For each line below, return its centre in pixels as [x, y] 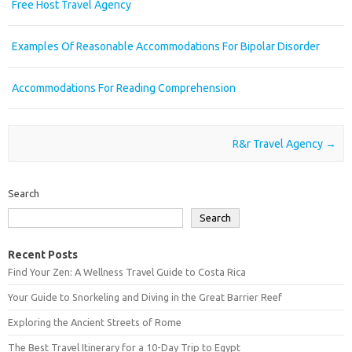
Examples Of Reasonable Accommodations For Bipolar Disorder [166, 46]
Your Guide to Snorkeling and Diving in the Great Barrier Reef [145, 297]
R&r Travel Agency [279, 143]
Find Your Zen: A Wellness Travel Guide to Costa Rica [127, 272]
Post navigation [53, 143]
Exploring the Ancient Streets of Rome [95, 323]
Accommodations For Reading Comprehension [124, 88]
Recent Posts [43, 255]
